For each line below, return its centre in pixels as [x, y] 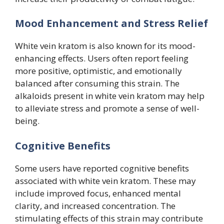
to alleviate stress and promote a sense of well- [107, 108]
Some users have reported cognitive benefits [102, 168]
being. [27, 121]
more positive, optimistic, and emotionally [98, 71]
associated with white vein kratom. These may [105, 180]
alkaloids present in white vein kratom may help [110, 96]
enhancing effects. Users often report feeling [102, 58]
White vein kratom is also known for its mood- [105, 46]
